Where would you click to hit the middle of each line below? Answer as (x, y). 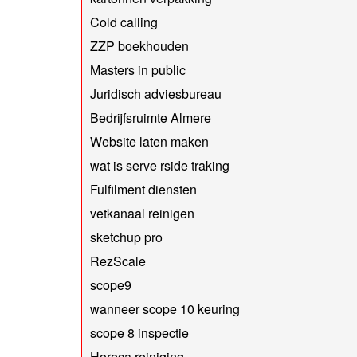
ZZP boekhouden (139, 45)
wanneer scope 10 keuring (165, 308)
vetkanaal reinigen (142, 213)
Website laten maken (149, 141)
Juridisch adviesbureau (156, 93)
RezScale (118, 261)
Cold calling (124, 22)
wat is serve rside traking (160, 165)
